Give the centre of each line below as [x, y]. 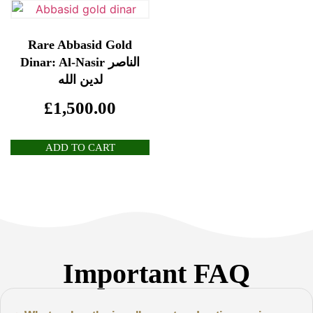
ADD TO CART [80, 148]
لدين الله [80, 79]
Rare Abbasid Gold [80, 44]
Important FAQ [156, 274]
